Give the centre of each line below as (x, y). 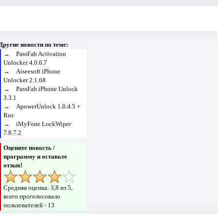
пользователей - (26, 205)
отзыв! (13, 165)
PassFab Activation (41, 54)
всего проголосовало (32, 197)
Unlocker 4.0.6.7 (26, 63)
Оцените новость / (29, 148)
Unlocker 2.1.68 (25, 80)
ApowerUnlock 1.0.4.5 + (48, 107)
